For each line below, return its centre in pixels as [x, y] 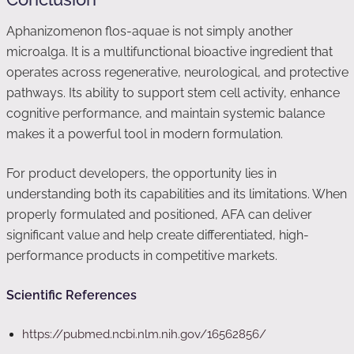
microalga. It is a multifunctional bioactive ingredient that [169, 52]
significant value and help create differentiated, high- [158, 235]
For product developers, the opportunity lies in [141, 173]
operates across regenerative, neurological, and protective [177, 72]
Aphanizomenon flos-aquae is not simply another [150, 31]
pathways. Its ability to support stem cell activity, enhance [173, 93]
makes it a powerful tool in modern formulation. [145, 134]
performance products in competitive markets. [142, 256]
